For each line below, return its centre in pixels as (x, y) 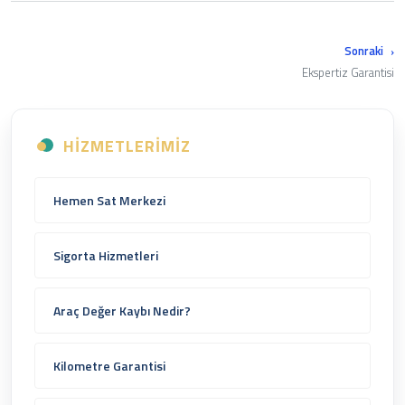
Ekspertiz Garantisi (348, 72)
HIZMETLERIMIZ (127, 146)
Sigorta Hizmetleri (106, 255)
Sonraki (365, 50)
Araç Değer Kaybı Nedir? (122, 310)
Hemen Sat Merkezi (109, 200)
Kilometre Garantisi (109, 365)
